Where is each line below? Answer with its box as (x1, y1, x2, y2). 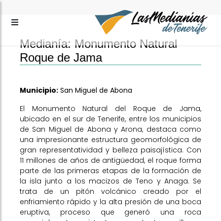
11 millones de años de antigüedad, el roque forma (20, 155, 201, 165)
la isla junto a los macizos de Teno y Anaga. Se (20, 176, 201, 186)
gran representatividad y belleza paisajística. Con (20, 145, 201, 155)
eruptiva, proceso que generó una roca (20, 207, 201, 217)
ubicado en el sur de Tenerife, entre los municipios (20, 114, 201, 124)
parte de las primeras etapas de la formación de (20, 166, 201, 176)
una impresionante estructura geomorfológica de (20, 135, 201, 145)
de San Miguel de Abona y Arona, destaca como (20, 124, 201, 134)
